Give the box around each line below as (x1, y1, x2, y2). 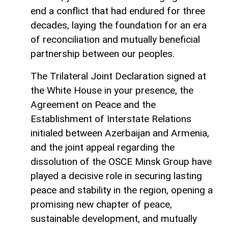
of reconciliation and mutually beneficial (31, 34, 200, 46)
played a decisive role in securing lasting (31, 170, 202, 182)
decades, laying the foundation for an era (31, 19, 207, 32)
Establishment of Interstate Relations (31, 113, 191, 125)
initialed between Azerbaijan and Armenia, (31, 127, 209, 139)
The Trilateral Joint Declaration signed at (31, 70, 206, 82)
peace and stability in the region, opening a (31, 184, 213, 196)
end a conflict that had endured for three (31, 5, 205, 17)
